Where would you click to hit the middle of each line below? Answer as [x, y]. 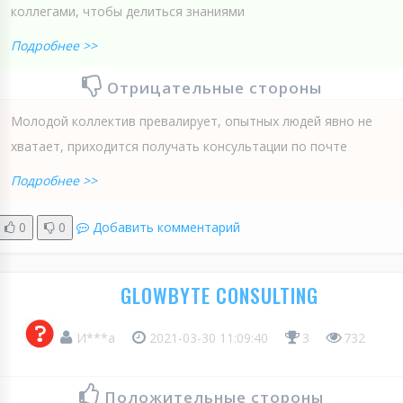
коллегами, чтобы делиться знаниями [128, 11]
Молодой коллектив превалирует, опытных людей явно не [192, 121]
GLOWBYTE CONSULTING [219, 295]
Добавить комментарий [166, 227]
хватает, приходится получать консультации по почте [179, 146]
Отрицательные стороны [214, 87]
